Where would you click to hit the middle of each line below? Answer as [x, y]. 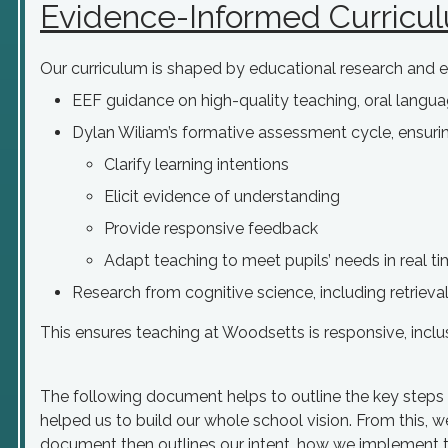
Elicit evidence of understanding [222, 196]
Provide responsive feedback [211, 228]
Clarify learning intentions [196, 164]
